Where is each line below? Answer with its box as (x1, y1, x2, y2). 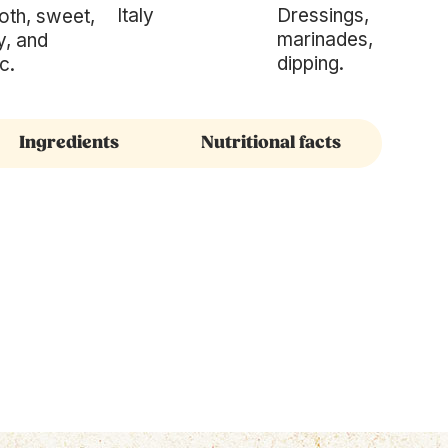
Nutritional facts (200, 133, 341, 153)
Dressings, (276, 4, 369, 27)
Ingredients (18, 133, 119, 153)
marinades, (276, 28, 373, 51)
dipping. (276, 52, 344, 75)
